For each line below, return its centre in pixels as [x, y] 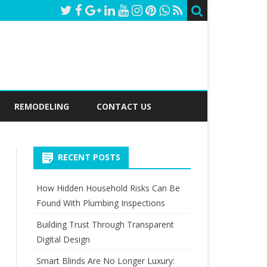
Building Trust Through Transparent [105, 224]
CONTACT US [124, 106]
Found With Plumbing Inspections [100, 203]
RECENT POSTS [89, 157]
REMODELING [42, 106]
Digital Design [63, 239]
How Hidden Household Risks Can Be [108, 188]
